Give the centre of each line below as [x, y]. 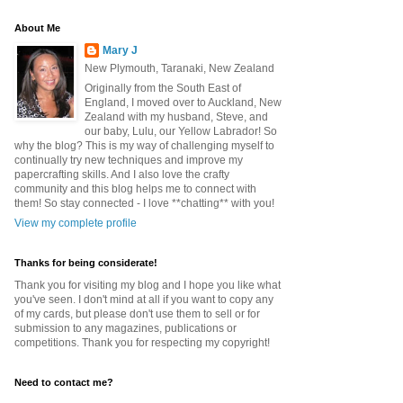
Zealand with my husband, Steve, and [176, 117]
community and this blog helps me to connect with [135, 189]
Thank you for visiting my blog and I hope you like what [148, 286]
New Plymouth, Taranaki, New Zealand [179, 69]
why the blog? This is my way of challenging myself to [144, 146]
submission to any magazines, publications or [125, 329]
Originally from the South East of [163, 89]
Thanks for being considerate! [86, 263]
